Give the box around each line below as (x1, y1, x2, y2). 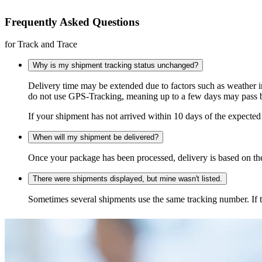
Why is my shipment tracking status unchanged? (33, 61, 198, 70)
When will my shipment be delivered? (33, 133, 158, 142)
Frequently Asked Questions (5, 15, 139, 28)
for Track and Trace (5, 39, 77, 50)
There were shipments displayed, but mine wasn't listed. (33, 174, 222, 184)
